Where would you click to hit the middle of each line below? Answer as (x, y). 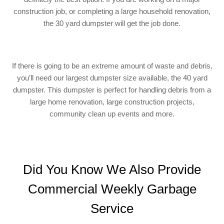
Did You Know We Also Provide (112, 170)
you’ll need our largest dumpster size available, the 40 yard (112, 78)
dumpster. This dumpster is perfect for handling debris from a (112, 90)
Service (112, 209)
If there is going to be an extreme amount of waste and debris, (112, 66)
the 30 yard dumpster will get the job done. (112, 23)
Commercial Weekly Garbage (112, 189)
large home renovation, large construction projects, (112, 102)
